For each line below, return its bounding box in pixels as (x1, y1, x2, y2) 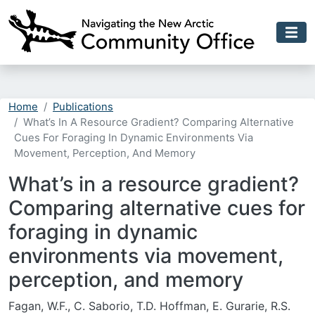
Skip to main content (156, 4, 268, 18)
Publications (53, 101, 113, 113)
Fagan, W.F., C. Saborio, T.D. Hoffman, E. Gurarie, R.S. (8, 299, 290, 313)
